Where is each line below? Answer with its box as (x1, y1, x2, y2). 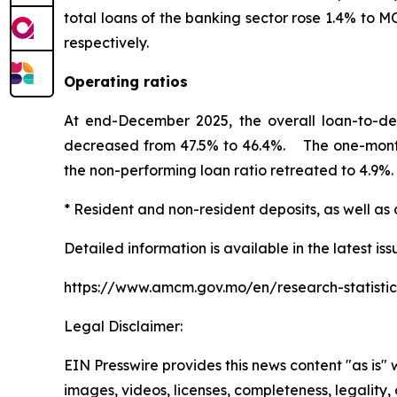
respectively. (64, 34, 149, 51)
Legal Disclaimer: (64, 317, 183, 335)
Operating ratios (64, 73, 188, 90)
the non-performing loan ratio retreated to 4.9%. (64, 161, 393, 179)
